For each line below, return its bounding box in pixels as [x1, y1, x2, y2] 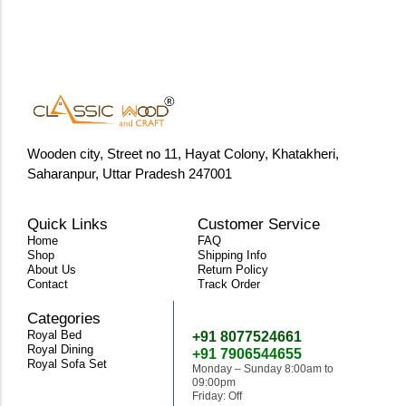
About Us [27, 262, 76, 276]
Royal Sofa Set [27, 356, 107, 371]
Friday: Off [192, 389, 243, 402]
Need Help [192, 309, 264, 327]
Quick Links [27, 215, 108, 233]
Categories [27, 309, 101, 327]
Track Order [197, 276, 260, 291]
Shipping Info [197, 247, 266, 262]
